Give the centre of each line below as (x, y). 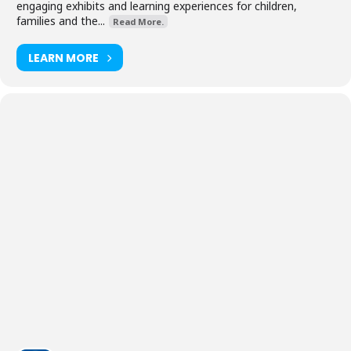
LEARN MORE (63, 58)
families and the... (61, 21)
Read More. (138, 22)
